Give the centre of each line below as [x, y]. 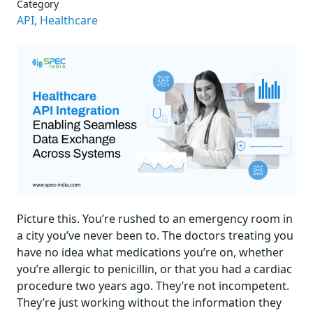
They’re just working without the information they [149, 302]
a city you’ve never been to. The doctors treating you [155, 235]
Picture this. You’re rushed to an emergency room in [155, 218]
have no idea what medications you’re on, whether [150, 252]
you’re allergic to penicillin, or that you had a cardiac [154, 269]
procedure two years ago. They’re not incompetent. [153, 285]
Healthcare [69, 20]
